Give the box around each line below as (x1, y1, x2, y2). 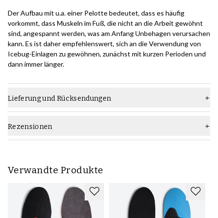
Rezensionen (8, 123, 53, 131)
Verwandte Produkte (8, 164, 104, 176)
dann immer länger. (8, 60, 64, 69)
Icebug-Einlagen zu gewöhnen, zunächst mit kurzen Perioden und (8, 50, 206, 58)
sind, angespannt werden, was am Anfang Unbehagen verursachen (8, 29, 210, 38)
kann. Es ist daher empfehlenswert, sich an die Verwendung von (8, 39, 201, 48)
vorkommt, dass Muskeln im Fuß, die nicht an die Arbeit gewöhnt (8, 19, 203, 28)
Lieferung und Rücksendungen (8, 94, 111, 103)
